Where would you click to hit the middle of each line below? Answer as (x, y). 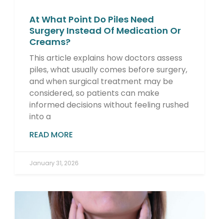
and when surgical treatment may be (101, 82)
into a (40, 117)
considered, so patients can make (94, 93)
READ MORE (51, 135)
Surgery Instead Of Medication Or (105, 31)
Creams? (50, 42)
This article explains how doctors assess (106, 58)
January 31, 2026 (54, 163)
